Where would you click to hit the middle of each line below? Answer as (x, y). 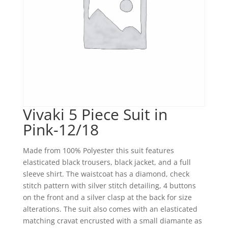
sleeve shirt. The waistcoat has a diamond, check (106, 174)
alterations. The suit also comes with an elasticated (110, 209)
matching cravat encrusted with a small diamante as (112, 221)
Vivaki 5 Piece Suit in (95, 115)
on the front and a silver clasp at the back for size (107, 197)
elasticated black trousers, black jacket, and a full (107, 162)
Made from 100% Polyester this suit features (98, 151)
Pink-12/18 (61, 130)
